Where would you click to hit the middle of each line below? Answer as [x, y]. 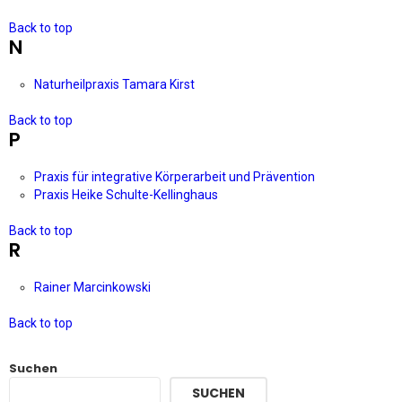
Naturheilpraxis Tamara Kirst [116, 84]
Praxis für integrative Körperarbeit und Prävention [176, 177]
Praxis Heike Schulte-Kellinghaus [127, 195]
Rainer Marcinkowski [94, 287]
